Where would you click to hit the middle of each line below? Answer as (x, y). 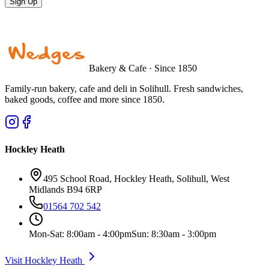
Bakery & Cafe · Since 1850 (143, 68)
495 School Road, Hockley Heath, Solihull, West (136, 179)
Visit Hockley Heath (45, 261)
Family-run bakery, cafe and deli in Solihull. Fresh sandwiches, (124, 88)
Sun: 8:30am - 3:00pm (174, 234)
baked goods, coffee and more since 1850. (85, 99)
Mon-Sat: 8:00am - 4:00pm (80, 234)
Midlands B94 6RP (65, 190)
